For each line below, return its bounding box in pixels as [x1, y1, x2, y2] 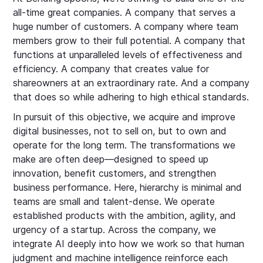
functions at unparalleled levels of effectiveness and [13, 49, 243, 60]
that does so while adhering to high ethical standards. [13, 91, 249, 103]
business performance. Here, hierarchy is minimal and [13, 181, 242, 193]
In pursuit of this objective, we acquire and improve [13, 111, 236, 123]
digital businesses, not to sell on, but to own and [13, 125, 227, 137]
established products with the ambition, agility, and [13, 210, 237, 221]
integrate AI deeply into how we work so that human [13, 238, 245, 249]
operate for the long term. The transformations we [13, 139, 236, 151]
